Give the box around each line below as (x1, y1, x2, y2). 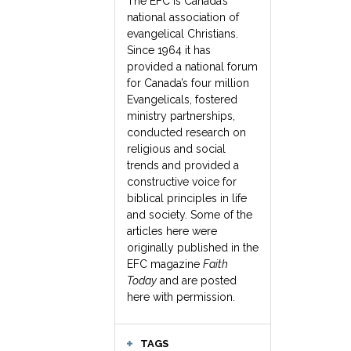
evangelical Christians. (127, 27, 238, 40)
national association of (127, 11, 239, 24)
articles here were (127, 225, 217, 237)
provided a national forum (127, 60, 258, 73)
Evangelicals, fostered (127, 93, 237, 106)
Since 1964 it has (127, 44, 211, 56)
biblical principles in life (127, 192, 247, 204)
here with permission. (127, 291, 235, 303)
